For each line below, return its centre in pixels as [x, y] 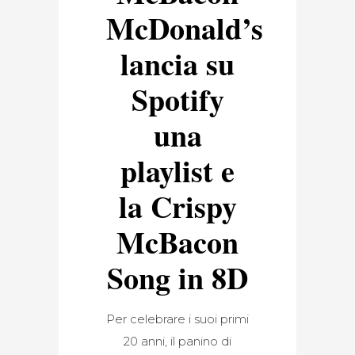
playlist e [177, 170]
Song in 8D [177, 277]
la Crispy [177, 206]
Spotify [177, 99]
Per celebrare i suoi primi [177, 319]
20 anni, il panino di [177, 341]
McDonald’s [185, 28]
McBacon [177, 242]
